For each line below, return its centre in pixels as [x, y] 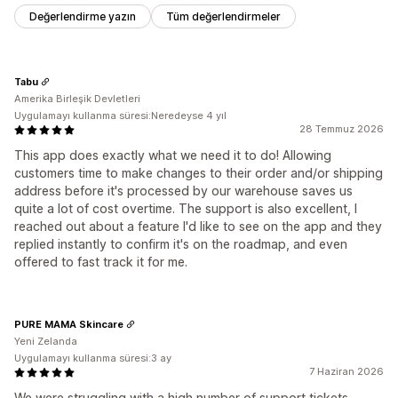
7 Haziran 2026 [346, 372]
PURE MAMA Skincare [69, 324]
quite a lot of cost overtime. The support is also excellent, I [186, 209]
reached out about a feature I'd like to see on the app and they [198, 227]
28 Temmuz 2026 [342, 129]
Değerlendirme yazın [83, 17]
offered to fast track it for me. [101, 262]
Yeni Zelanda [46, 342]
